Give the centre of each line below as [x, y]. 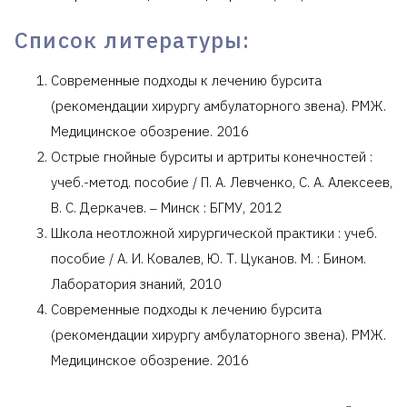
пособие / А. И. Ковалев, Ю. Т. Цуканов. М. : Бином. [208, 258]
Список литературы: [133, 40]
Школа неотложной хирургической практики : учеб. [214, 233]
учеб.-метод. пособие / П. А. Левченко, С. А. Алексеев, [222, 182]
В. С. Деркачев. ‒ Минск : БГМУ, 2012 [166, 207]
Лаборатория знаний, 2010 [136, 283]
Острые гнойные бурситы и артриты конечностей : [212, 156]
